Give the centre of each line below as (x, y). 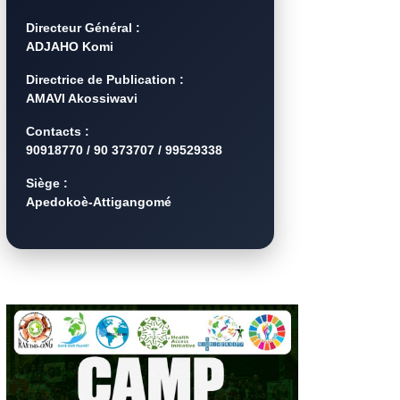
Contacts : (58, 131)
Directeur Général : (83, 27)
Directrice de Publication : (105, 79)
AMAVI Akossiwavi (82, 98)
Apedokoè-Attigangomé (99, 201)
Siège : (47, 183)
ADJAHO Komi (70, 46)
